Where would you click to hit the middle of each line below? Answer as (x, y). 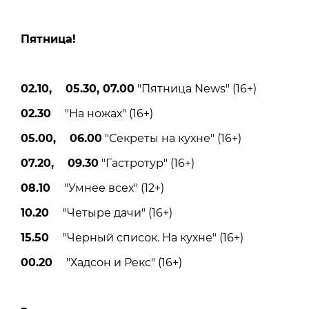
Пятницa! (48, 39)
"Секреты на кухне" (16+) (172, 139)
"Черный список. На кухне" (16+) (146, 238)
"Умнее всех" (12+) (107, 188)
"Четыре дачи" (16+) (111, 213)
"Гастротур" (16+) (147, 163)
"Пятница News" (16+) (196, 89)
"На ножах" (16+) (102, 114)
